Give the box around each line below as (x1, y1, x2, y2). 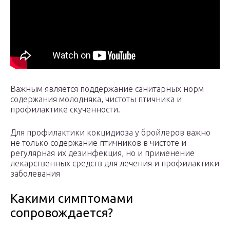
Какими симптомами (10, 191, 133, 206)
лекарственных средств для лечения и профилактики (10, 159, 219, 168)
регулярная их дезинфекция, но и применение (10, 148, 195, 158)
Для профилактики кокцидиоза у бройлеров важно (10, 128, 210, 138)
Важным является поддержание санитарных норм (10, 84, 204, 94)
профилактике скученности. (10, 105, 120, 114)
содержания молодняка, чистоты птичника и (10, 94, 182, 104)
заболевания (10, 169, 60, 179)
